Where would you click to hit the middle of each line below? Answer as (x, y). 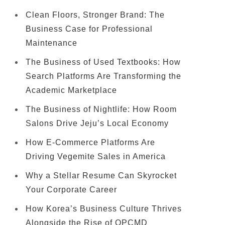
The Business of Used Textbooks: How (103, 62)
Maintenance (51, 43)
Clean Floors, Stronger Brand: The (95, 15)
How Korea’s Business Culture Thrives (104, 209)
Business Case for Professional (89, 29)
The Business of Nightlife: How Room (101, 109)
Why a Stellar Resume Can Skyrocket (101, 176)
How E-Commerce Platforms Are (90, 142)
